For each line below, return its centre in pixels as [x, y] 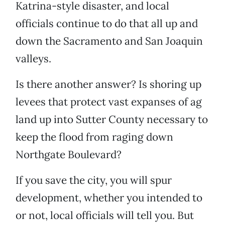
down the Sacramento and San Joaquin [109, 41]
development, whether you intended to [109, 198]
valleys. [33, 59]
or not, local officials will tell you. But [105, 215]
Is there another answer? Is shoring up [108, 84]
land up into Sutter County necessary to [112, 120]
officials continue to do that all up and [107, 24]
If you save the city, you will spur [94, 180]
